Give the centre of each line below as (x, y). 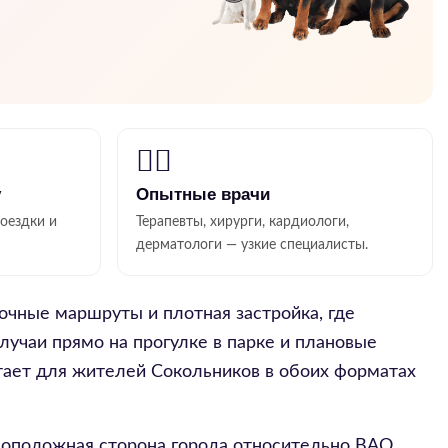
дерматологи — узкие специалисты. (251, 245)
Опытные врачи (202, 194)
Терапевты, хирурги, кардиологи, (242, 222)
